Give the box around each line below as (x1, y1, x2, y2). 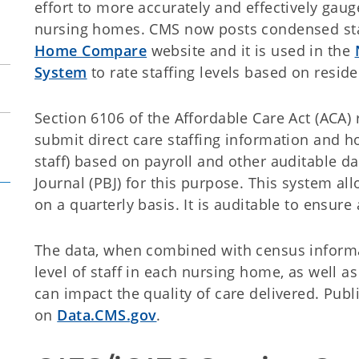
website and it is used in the (147, 41, 355, 60)
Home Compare (34, 41, 147, 60)
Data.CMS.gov (57, 305, 157, 325)
